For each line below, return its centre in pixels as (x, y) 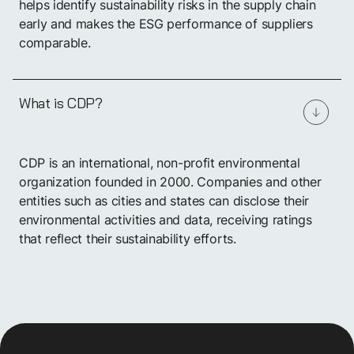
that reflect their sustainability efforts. (128, 239)
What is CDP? (61, 104)
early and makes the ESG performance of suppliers (166, 24)
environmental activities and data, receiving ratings (166, 220)
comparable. (55, 43)
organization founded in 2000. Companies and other (170, 182)
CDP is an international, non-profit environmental (160, 163)
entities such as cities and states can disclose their (164, 201)
